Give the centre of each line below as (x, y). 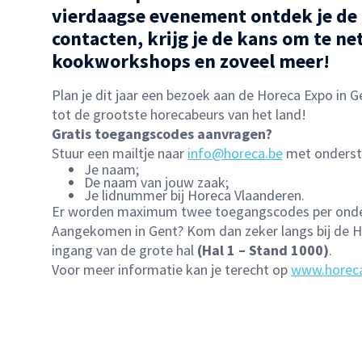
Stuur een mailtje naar (120, 153)
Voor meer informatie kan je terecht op (171, 269)
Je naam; (112, 169)
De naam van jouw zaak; (156, 182)
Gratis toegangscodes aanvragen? (162, 133)
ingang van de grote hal (124, 250)
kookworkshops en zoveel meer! (191, 61)
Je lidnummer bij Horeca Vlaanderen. (194, 195)
